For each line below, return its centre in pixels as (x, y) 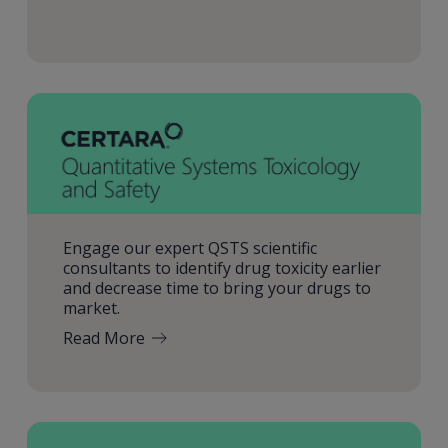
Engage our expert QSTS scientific (189, 248)
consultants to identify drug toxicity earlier (221, 268)
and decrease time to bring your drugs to (216, 288)
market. (91, 308)
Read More (103, 338)
